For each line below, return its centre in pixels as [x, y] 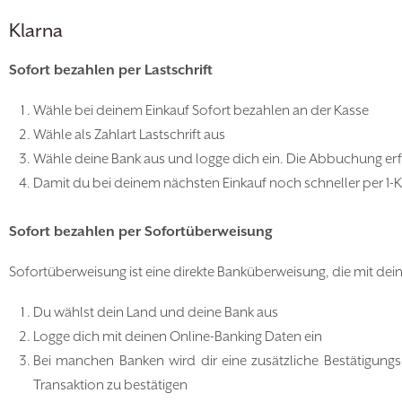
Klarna [36, 31]
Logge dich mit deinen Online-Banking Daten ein [178, 337]
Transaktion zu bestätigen [110, 385]
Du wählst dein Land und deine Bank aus [156, 313]
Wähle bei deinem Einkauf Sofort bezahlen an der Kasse [201, 111]
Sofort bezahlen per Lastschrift [111, 70]
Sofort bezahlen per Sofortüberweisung [141, 232]
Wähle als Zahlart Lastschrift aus [129, 135]
